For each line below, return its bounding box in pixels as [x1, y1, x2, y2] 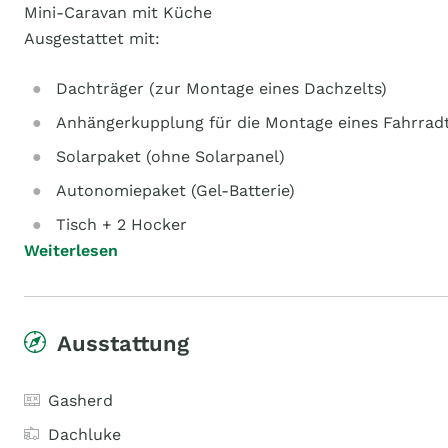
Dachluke [48, 425, 121, 444]
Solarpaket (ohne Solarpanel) [56, 147, 285, 166]
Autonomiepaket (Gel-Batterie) [56, 181, 295, 200]
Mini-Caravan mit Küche [24, 3, 212, 22]
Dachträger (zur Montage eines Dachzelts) [56, 79, 387, 98]
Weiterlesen [24, 241, 118, 260]
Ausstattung [57, 331, 189, 356]
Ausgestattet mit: [24, 29, 160, 48]
